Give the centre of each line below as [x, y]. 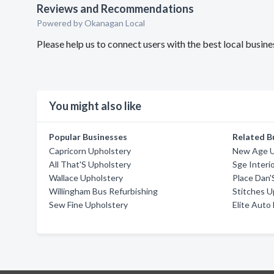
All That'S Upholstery [90, 164]
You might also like [95, 106]
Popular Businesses [88, 137]
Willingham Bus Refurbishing [103, 191]
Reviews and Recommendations [115, 9]
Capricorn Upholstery [90, 151]
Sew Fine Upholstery [88, 205]
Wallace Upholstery [86, 178]
